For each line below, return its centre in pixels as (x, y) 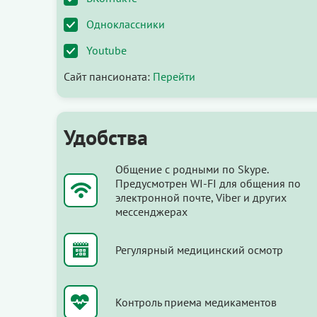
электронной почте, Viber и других (201, 197)
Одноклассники (126, 24)
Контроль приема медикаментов (196, 302)
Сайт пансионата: (108, 76)
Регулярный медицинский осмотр (199, 249)
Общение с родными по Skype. (192, 169)
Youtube (106, 50)
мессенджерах (151, 211)
